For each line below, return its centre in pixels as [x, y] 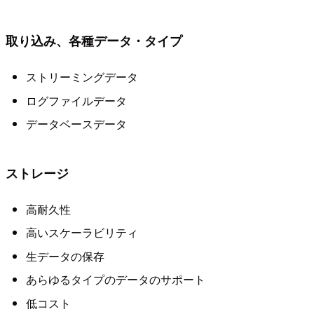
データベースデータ [76, 124]
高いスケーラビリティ [82, 233]
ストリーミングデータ [82, 77]
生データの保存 [65, 256]
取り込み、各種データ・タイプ [94, 40]
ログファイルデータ [76, 100]
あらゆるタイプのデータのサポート [115, 280]
